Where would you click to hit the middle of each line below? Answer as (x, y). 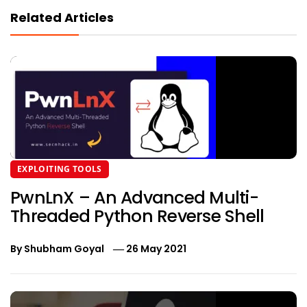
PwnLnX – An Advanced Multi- (134, 198)
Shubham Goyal (64, 249)
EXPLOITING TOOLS (60, 169)
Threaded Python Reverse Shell (137, 217)
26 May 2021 (157, 249)
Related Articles (62, 18)
